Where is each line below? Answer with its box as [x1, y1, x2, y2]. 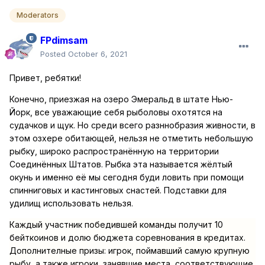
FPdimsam [40, 34, 88, 46]
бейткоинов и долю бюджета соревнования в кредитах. [9, 232, 245, 243]
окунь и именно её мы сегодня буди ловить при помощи [9, 172, 244, 182]
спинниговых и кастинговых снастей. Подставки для [9, 185, 227, 195]
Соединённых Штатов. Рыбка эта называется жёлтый [9, 159, 232, 169]
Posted [40, 49, 68, 59]
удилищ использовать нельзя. [9, 198, 135, 208]
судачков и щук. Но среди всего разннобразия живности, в [9, 119, 256, 130]
